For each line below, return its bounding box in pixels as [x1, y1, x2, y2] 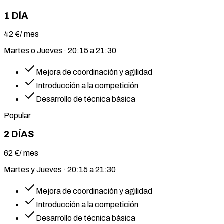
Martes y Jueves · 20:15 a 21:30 [4, 165, 116, 174]
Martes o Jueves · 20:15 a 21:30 [4, 46, 116, 55]
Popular [4, 111, 31, 120]
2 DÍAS [4, 129, 34, 140]
